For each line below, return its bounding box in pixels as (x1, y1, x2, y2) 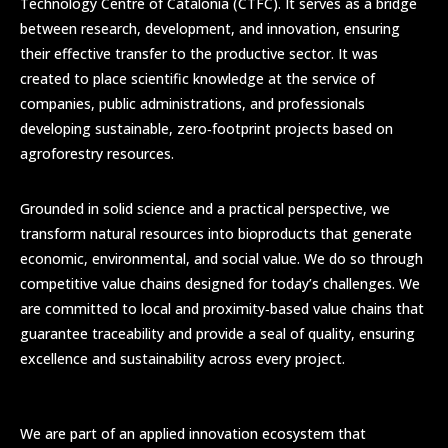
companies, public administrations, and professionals (20, 94, 365, 114)
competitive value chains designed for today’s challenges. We (20, 274, 420, 294)
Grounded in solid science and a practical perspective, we (20, 199, 390, 219)
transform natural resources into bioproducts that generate (20, 224, 412, 244)
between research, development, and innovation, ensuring (20, 19, 400, 39)
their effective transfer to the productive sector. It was (20, 44, 378, 64)
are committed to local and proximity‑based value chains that (20, 299, 424, 319)
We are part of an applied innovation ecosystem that (20, 424, 366, 444)
